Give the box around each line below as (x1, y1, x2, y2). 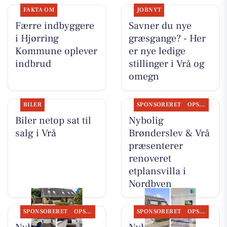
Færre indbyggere (15, 19, 94, 33)
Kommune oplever (15, 45, 97, 58)
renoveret (128, 152, 171, 165)
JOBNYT (136, 6, 162, 14)
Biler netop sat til (15, 113, 91, 127)
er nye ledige (128, 45, 185, 58)
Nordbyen (128, 177, 172, 191)
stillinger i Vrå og (128, 57, 205, 71)
